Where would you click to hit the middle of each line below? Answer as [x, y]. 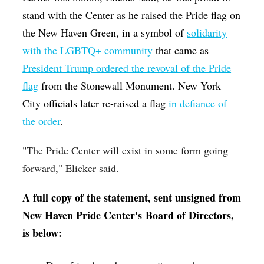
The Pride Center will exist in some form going [128, 151]
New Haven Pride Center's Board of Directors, [128, 215]
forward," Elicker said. [73, 168]
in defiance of [198, 103]
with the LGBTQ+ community [88, 50]
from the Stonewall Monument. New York [130, 86]
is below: [42, 233]
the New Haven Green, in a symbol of [105, 33]
